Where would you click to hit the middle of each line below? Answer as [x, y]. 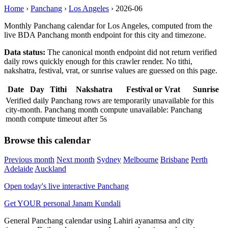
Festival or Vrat [153, 89]
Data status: [25, 52]
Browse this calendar [47, 140]
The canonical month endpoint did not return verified [131, 52]
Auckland [50, 169]
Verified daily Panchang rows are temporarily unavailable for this [110, 101]
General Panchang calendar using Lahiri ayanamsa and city [99, 221]
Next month [76, 160]
